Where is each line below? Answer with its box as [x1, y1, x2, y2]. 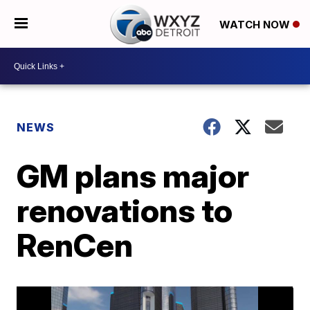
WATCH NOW [219, 17, 293, 31]
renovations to [17, 191, 233, 230]
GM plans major [17, 156, 250, 195]
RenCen [17, 226, 134, 264]
